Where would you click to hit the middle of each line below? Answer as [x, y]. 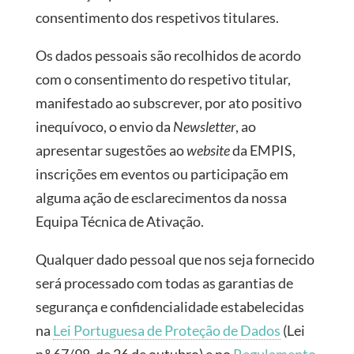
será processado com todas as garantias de [164, 283]
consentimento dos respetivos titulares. [157, 17]
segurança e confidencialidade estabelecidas [169, 307]
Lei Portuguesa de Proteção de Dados [166, 330]
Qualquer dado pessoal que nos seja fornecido [175, 259]
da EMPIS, [262, 150]
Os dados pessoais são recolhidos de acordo [168, 55]
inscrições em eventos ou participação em [162, 174]
